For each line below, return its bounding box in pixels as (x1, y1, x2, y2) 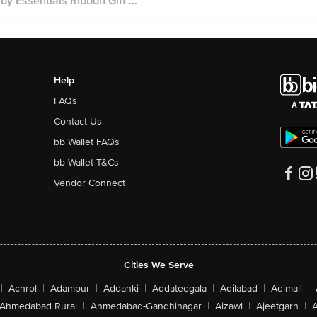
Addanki (103, 282, 139, 294)
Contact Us (53, 115, 102, 127)
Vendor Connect (53, 177, 125, 189)
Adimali (271, 282, 302, 294)
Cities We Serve (123, 259, 194, 271)
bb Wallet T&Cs (53, 156, 119, 168)
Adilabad (220, 282, 258, 294)
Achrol (8, 282, 37, 294)
